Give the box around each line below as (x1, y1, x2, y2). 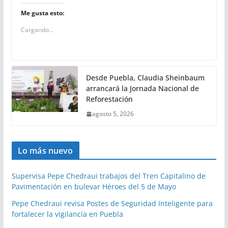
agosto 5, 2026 (92, 109, 134, 119)
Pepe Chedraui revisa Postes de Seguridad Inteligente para (11, 198, 213, 209)
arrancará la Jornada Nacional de (85, 83, 199, 94)
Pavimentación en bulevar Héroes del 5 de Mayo (11, 182, 176, 192)
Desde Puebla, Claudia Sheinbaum (85, 73, 205, 83)
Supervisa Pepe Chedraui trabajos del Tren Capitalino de (11, 171, 206, 181)
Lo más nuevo (17, 145, 73, 157)
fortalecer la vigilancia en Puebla (11, 209, 123, 219)
